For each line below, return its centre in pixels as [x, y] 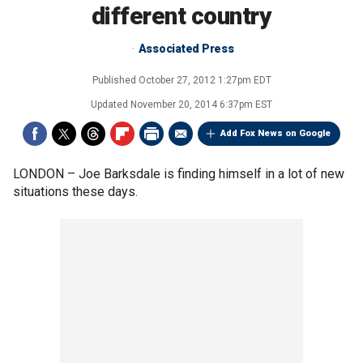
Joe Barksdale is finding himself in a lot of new [211, 174]
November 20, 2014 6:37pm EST [201, 105]
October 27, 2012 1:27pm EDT [205, 80]
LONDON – [46, 174]
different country [181, 16]
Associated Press [186, 49]
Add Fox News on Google [275, 133]
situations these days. [75, 192]
